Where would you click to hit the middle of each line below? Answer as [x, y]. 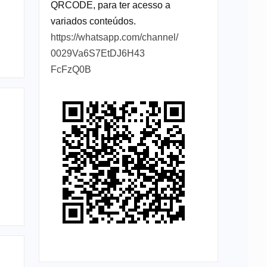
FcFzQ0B [71, 69]
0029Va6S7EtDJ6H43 [97, 53]
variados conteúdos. [93, 21]
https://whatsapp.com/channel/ [114, 37]
